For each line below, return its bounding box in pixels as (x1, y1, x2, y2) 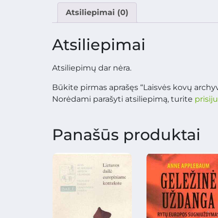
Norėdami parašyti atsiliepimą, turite (52, 94, 195, 104)
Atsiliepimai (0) (66, 8, 128, 17)
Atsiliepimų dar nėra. (52, 63, 131, 73)
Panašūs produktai (52, 125, 200, 145)
